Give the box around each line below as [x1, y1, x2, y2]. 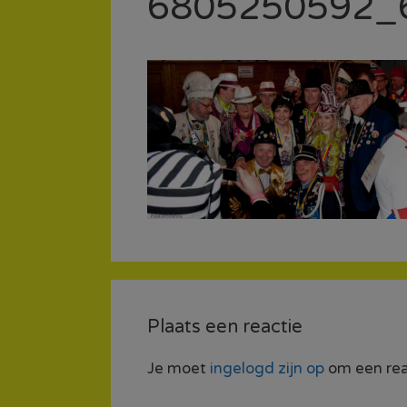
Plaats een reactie [147, 316, 303, 338]
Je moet [147, 359, 210, 378]
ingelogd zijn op [210, 359, 324, 378]
